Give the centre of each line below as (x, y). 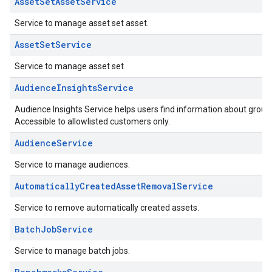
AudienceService (54, 143)
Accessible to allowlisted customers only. (92, 121)
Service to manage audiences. (72, 165)
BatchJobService (54, 229)
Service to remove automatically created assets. (107, 208)
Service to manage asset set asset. (82, 23)
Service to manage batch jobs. (72, 251)
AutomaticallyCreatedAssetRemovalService (114, 186)
